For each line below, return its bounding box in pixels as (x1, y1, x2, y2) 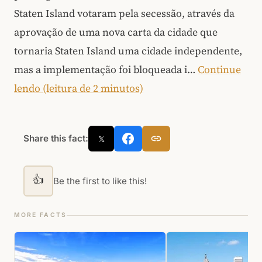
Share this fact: (23, 133, 88, 144)
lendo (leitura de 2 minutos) (14, 81, 143, 95)
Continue (198, 63, 241, 77)
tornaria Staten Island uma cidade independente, (14, 44, 242, 58)
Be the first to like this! (53, 175, 147, 187)
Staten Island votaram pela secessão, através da (14, 6, 235, 20)
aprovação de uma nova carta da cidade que (14, 25, 218, 39)
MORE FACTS (14, 211, 67, 219)
